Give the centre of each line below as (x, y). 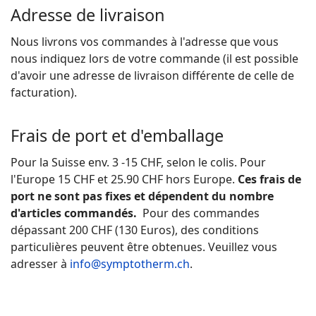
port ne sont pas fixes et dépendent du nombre (142, 196)
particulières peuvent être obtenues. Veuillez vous (144, 247)
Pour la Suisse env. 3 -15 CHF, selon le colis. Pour (138, 162)
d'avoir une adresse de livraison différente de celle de (152, 75)
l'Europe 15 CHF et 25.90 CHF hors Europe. (123, 179)
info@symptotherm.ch (130, 263)
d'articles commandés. (75, 213)
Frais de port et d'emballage (117, 136)
